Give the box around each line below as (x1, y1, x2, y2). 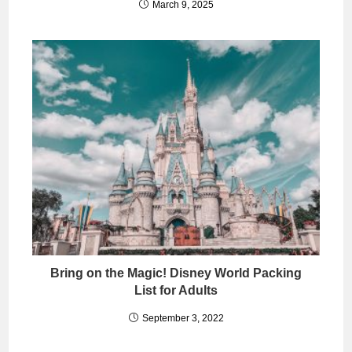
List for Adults (134, 284, 218, 298)
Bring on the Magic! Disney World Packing (50, 266, 302, 280)
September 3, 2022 (141, 313, 224, 324)
